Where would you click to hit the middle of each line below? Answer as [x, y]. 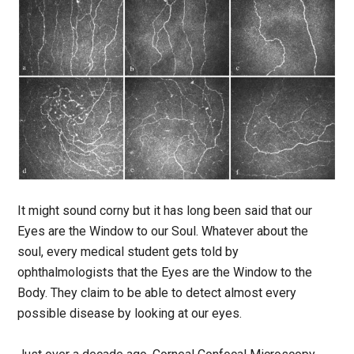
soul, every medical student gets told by [128, 251]
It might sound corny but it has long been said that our [165, 210]
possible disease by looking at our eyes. [130, 313]
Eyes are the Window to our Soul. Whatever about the [163, 231]
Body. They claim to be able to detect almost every [157, 292]
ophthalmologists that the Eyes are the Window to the [165, 272]
